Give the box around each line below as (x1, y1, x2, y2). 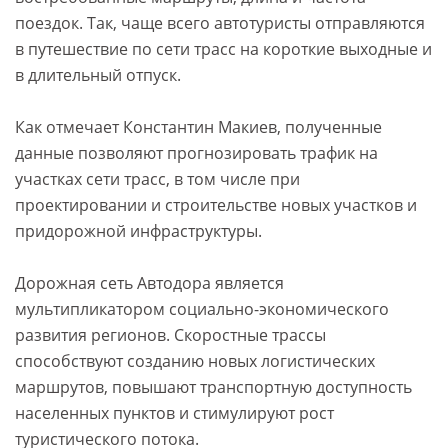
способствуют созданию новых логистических (15, 350, 375, 373)
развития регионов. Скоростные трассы (15, 324, 326, 347)
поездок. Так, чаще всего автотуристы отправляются (15, 12, 425, 35)
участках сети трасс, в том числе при (15, 168, 300, 191)
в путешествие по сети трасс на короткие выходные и (15, 38, 432, 61)
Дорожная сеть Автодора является (15, 272, 284, 295)
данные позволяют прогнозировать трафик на (15, 142, 378, 165)
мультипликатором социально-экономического (15, 298, 389, 321)
